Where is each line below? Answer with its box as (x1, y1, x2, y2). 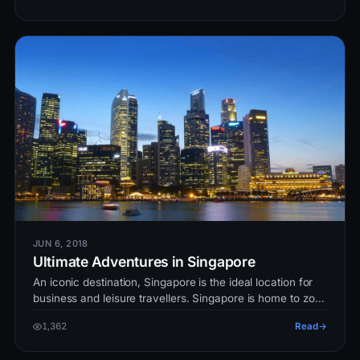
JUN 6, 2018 (33, 238, 88, 250)
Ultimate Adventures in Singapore (33, 253, 256, 271)
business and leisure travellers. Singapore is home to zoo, (33, 292, 325, 305)
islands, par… (33, 308, 100, 321)
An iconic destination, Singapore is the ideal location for (33, 276, 313, 289)
